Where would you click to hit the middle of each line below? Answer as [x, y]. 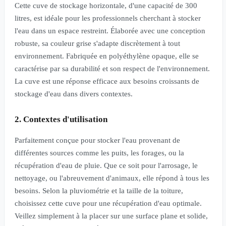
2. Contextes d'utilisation [61, 119]
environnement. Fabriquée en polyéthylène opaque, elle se [107, 56]
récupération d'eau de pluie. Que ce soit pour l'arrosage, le [106, 165]
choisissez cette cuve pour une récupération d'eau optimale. [108, 203]
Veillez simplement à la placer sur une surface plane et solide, [111, 216]
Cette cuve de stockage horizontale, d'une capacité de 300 [106, 5]
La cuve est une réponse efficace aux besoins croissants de [107, 81]
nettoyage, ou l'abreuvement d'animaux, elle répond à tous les [112, 178]
